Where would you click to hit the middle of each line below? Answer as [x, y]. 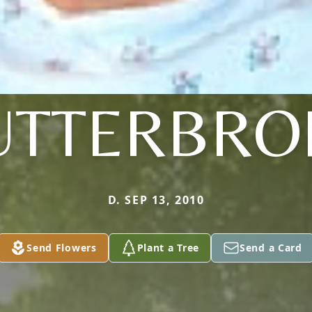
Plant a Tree [168, 248]
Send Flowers [62, 248]
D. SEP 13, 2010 [156, 200]
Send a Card [271, 248]
